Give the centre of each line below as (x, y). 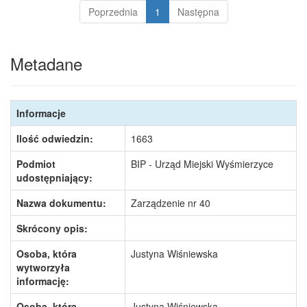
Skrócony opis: (52, 228)
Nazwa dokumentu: (61, 203)
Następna (198, 12)
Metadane (46, 63)
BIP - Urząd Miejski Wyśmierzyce (202, 164)
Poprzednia (113, 12)
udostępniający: (54, 177)
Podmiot (36, 164)
